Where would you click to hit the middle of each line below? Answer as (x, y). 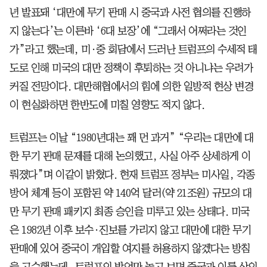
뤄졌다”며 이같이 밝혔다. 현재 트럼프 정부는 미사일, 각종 (132, 174)
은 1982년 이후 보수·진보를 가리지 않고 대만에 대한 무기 (130, 230)
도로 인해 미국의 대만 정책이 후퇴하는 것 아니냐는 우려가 (131, 68)
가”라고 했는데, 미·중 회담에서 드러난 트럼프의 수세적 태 (133, 49)
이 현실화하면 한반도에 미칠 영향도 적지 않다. (107, 105)
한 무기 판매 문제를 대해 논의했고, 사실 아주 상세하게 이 (130, 156)
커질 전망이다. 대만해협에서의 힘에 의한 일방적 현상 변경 (131, 86)
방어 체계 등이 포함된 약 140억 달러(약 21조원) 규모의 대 (131, 193)
